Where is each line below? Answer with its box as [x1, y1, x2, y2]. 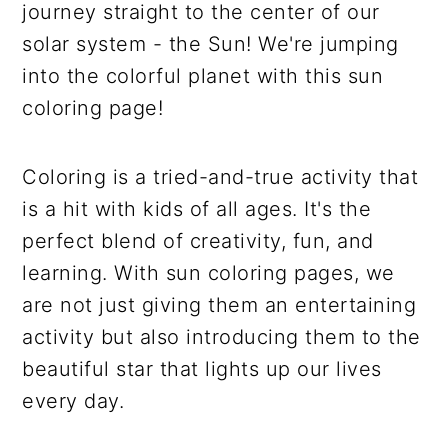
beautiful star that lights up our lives [22, 356, 382, 381]
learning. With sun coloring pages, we [22, 260, 395, 285]
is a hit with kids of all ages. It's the [22, 196, 372, 221]
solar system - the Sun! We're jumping [22, 31, 399, 56]
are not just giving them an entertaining [22, 292, 417, 317]
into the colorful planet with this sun [22, 63, 384, 88]
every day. [22, 388, 125, 413]
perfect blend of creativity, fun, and [22, 228, 374, 253]
